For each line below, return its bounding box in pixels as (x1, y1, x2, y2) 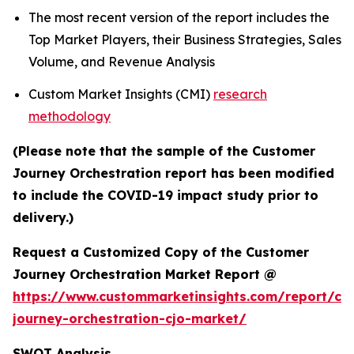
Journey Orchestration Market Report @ (13, 265, 277, 282)
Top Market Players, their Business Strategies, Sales (28, 31, 341, 47)
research (213, 85, 267, 102)
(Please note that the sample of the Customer (13, 142, 315, 159)
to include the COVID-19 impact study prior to (13, 186, 318, 203)
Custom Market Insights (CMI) (28, 85, 213, 102)
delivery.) (13, 209, 73, 225)
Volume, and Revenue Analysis (28, 53, 218, 70)
